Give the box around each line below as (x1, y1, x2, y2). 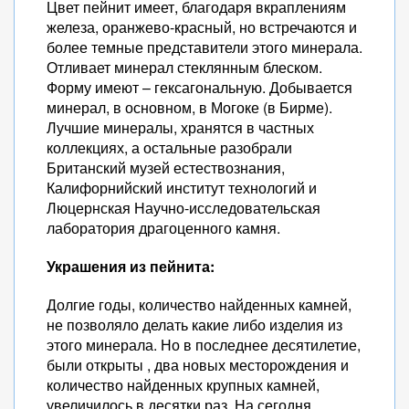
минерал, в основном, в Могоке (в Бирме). (47, 97, 332, 118)
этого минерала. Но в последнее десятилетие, (47, 334, 361, 355)
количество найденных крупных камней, (47, 374, 320, 395)
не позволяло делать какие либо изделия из (47, 314, 342, 335)
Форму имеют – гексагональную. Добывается (47, 77, 352, 98)
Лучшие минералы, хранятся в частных (47, 117, 314, 138)
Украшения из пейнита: (47, 256, 215, 277)
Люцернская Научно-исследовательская (47, 197, 320, 218)
